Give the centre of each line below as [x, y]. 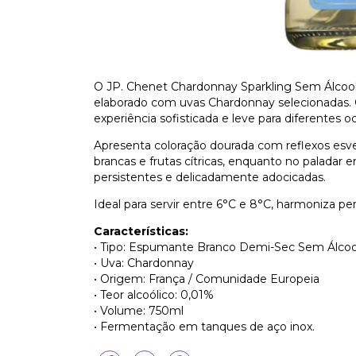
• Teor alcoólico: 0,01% [154, 295]
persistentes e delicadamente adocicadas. [210, 177]
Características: [141, 231]
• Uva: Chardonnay [144, 263]
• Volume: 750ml [139, 311]
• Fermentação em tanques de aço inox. [204, 327]
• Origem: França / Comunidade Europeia [207, 279]
